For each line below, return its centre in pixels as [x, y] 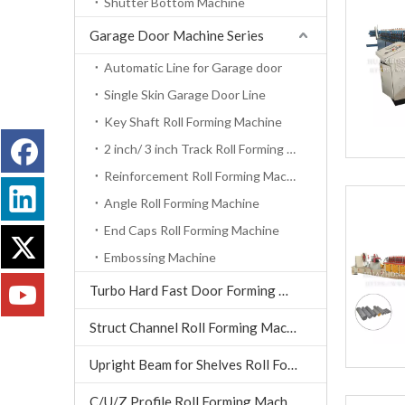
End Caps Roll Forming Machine [192, 231]
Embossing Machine [160, 258]
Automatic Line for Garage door [193, 68]
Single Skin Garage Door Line [185, 95]
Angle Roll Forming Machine [182, 203]
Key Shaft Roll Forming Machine [193, 122]
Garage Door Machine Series [177, 36]
